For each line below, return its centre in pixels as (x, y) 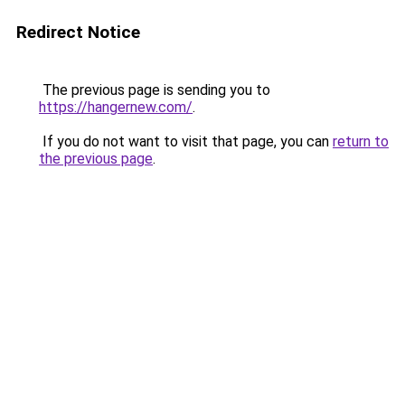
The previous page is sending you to (155, 90)
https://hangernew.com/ (116, 107)
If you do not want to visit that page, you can (186, 141)
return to (361, 141)
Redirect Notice (78, 32)
